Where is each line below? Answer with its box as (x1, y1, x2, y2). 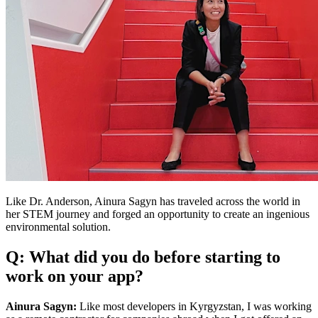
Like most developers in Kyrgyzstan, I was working (77, 300, 312, 313)
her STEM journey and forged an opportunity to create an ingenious (6, 208, 309, 221)
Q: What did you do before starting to (6, 248, 280, 267)
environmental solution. (6, 221, 111, 234)
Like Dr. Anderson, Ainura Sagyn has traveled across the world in (6, 195, 300, 208)
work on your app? (6, 267, 143, 286)
